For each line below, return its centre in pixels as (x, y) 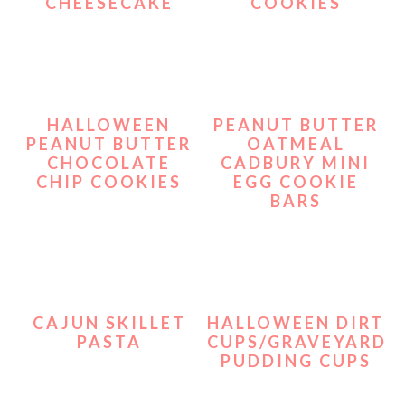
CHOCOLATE (109, 163)
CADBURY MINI (296, 163)
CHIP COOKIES (109, 182)
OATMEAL (296, 144)
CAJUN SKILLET (109, 323)
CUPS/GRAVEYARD (297, 342)
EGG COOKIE (296, 182)
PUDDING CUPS (296, 361)
